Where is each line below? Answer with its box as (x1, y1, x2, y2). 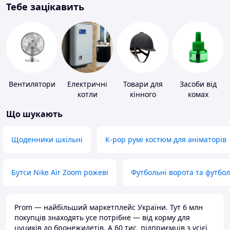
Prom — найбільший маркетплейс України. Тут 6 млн (14, 202, 203, 213)
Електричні (67, 79, 107, 89)
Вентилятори (8, 79, 55, 89)
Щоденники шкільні (11, 135, 83, 145)
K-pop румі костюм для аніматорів (105, 135, 226, 145)
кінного (129, 89, 156, 100)
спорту (130, 100, 155, 110)
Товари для (123, 79, 163, 89)
